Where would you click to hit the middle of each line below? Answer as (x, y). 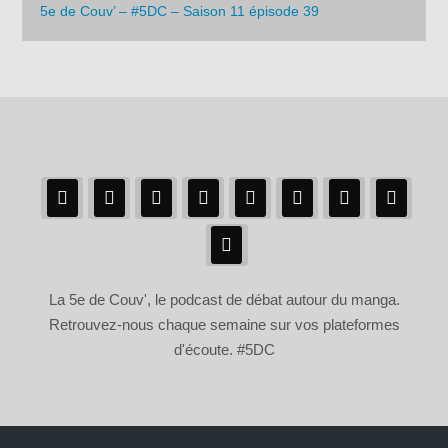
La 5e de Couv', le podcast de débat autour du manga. (224, 300)
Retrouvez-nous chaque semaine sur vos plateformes (224, 325)
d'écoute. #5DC (224, 350)
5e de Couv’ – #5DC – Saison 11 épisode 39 (180, 10)
